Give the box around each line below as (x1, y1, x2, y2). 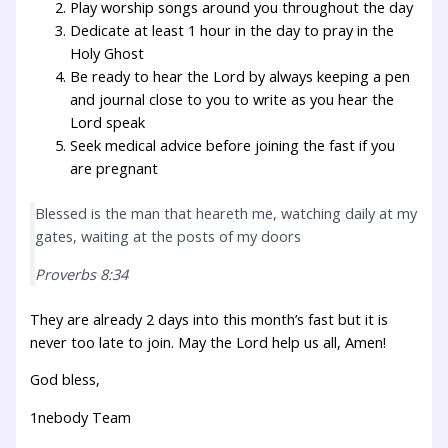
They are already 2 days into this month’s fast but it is (30, 308, 389, 329)
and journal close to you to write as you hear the (70, 89, 395, 110)
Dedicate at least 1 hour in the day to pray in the (70, 20, 395, 41)
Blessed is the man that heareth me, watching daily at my (35, 203, 418, 224)
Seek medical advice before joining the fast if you (70, 135, 396, 156)
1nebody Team (30, 406, 132, 427)
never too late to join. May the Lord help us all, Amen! (30, 331, 387, 352)
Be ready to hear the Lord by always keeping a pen (70, 66, 411, 87)
